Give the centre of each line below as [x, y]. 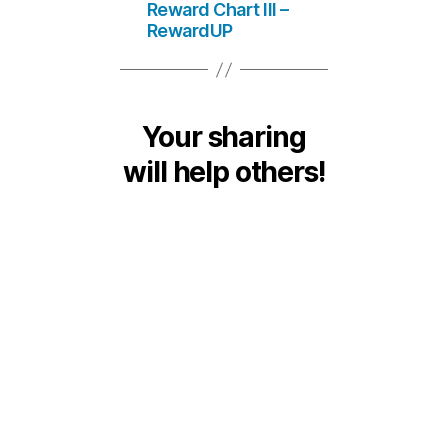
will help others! [224, 172]
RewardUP [189, 31]
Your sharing [224, 137]
